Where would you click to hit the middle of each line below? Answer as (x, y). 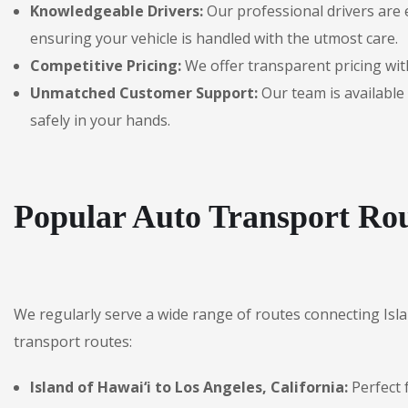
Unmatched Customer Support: (144, 93)
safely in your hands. (100, 120)
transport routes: (73, 342)
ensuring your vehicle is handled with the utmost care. (214, 38)
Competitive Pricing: (106, 66)
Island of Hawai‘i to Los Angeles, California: (189, 387)
